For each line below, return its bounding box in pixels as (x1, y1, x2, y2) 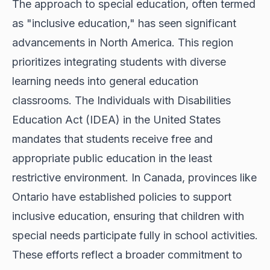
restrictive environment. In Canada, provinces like (12, 171, 257, 184)
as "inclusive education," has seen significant (12, 17, 236, 30)
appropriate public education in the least (12, 152, 212, 165)
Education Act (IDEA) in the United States (12, 113, 221, 127)
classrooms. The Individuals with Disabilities (12, 94, 231, 107)
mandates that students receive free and (12, 133, 213, 146)
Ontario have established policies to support (12, 190, 231, 204)
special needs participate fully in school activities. (12, 229, 258, 242)
